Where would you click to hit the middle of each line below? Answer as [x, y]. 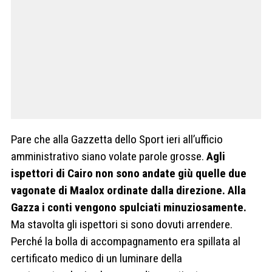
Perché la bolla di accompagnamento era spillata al [126, 241]
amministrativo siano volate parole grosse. [109, 156]
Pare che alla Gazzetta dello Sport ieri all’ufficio [117, 139]
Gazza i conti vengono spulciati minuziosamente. [129, 207]
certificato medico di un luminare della [97, 258]
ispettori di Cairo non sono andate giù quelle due [129, 173]
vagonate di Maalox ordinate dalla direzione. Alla [128, 190]
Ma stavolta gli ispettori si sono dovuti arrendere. [122, 224]
